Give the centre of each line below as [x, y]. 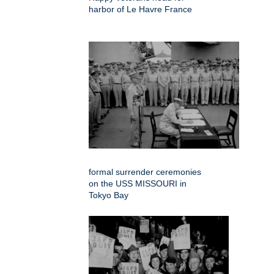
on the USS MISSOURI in [138, 183]
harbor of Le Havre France [140, 9]
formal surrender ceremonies [145, 172]
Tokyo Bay [109, 195]
